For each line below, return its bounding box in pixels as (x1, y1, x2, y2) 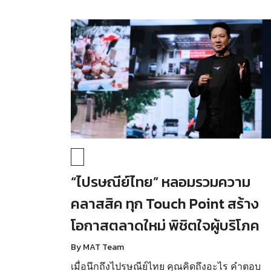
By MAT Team (71, 240, 124, 253)
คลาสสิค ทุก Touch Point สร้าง (71, 192, 259, 214)
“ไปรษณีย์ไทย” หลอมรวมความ (71, 171, 250, 192)
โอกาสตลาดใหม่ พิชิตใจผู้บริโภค (71, 214, 260, 236)
